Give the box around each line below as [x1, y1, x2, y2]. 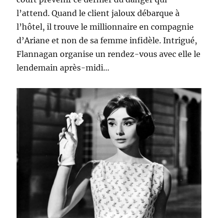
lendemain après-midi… [17, 62, 110, 73]
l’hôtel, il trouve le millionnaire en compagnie [17, 21, 194, 32]
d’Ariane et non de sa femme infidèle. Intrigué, [17, 35, 198, 45]
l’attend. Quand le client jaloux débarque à [17, 8, 180, 18]
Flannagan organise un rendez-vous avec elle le [17, 49, 201, 59]
